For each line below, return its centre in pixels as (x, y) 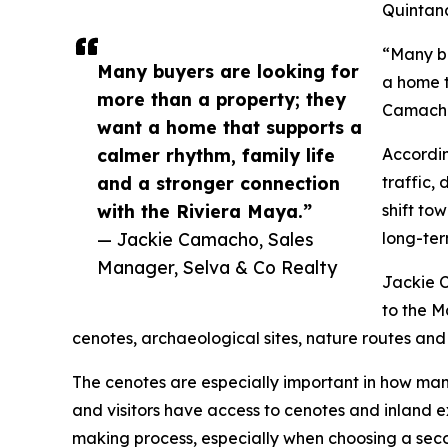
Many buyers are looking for (228, 71)
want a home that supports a (229, 127)
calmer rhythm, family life (216, 155)
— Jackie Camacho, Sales (205, 239)
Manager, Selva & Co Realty (217, 267)
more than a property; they (221, 99)
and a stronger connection (218, 183)
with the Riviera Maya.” (204, 211)
